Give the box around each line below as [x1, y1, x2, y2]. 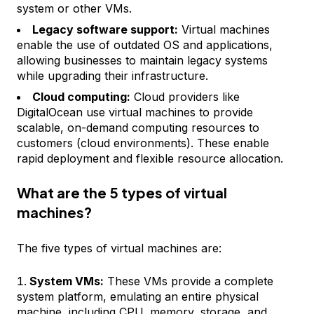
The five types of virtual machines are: [17, 241, 221, 255]
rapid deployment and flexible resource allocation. [17, 151, 283, 165]
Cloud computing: [32, 90, 130, 104]
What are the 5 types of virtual [17, 184, 227, 201]
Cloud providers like [130, 90, 240, 104]
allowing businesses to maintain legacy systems [17, 53, 268, 67]
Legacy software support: [32, 22, 178, 36]
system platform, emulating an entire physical [17, 289, 259, 303]
